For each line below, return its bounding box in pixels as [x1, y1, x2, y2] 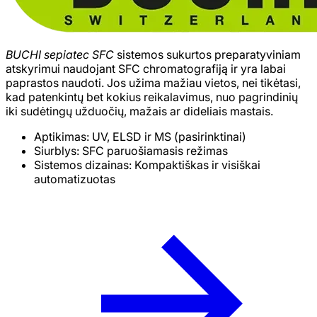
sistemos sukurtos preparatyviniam [114, 47, 301, 62]
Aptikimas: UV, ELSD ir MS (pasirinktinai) [34, 129, 246, 144]
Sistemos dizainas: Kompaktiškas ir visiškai [34, 158, 260, 173]
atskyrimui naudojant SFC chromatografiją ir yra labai [6, 62, 286, 76]
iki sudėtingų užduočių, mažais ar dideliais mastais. [6, 104, 273, 119]
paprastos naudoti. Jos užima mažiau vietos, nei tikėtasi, [6, 76, 301, 91]
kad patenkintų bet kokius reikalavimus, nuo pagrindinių [6, 90, 298, 105]
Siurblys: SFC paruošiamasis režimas [34, 144, 228, 158]
